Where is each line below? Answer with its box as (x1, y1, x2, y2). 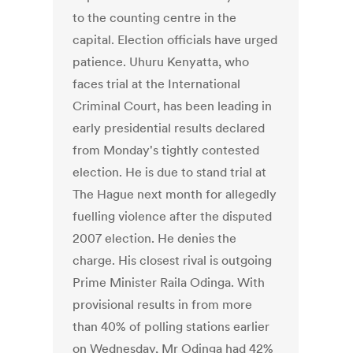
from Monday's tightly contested (72, 142, 260, 158)
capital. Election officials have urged (72, 32, 278, 48)
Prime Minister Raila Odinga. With (72, 274, 266, 291)
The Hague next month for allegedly (72, 186, 277, 203)
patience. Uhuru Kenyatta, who (72, 54, 250, 70)
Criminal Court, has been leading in (72, 98, 273, 114)
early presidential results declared (72, 120, 266, 136)
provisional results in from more (72, 296, 253, 313)
